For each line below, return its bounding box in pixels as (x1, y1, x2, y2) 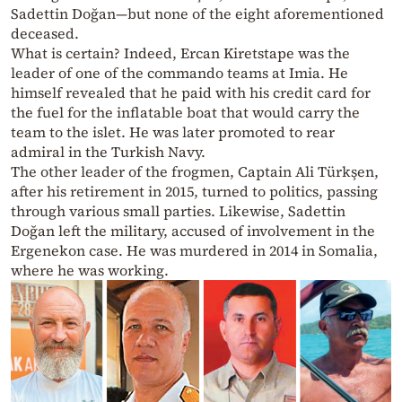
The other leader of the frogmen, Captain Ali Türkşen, (11, 162, 379, 182)
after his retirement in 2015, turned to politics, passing (11, 181, 378, 202)
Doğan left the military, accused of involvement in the (11, 221, 375, 241)
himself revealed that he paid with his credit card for (11, 83, 371, 103)
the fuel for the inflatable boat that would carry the (11, 102, 360, 123)
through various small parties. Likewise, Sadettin (11, 201, 345, 222)
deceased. (11, 23, 79, 44)
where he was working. (11, 260, 169, 281)
